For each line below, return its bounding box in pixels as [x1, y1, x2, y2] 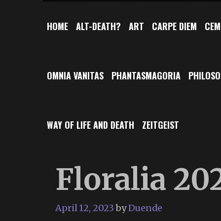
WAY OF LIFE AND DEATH [47, 118, 134, 131]
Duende [128, 202, 162, 214]
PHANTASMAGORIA [111, 69, 181, 82]
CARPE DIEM [152, 19, 197, 33]
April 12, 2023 [55, 202, 114, 214]
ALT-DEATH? [76, 19, 121, 33]
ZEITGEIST [142, 118, 179, 131]
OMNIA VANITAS [47, 69, 104, 82]
